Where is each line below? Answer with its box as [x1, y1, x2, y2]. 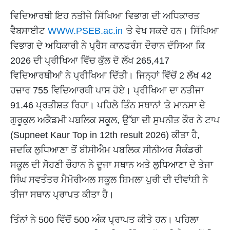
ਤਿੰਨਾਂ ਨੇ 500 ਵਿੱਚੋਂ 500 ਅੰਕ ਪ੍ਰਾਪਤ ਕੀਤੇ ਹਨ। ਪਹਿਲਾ [10, 215, 199, 225]
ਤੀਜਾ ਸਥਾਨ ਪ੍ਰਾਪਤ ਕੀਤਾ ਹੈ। [10, 189, 114, 200]
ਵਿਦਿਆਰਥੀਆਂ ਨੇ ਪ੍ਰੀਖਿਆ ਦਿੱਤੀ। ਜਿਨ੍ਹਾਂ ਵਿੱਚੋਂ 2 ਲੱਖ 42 [10, 70, 212, 81]
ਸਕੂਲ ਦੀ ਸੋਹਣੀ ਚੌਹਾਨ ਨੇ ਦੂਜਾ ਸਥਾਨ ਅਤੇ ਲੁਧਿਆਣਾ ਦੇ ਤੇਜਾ [10, 160, 213, 170]
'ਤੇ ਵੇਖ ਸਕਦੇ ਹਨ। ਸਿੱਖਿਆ [123, 26, 219, 36]
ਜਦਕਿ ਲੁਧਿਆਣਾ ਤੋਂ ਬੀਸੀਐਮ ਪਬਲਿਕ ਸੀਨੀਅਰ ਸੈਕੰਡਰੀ [10, 145, 202, 156]
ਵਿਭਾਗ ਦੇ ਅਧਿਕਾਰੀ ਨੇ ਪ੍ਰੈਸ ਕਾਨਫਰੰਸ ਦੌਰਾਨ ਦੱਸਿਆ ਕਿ [10, 41, 205, 51]
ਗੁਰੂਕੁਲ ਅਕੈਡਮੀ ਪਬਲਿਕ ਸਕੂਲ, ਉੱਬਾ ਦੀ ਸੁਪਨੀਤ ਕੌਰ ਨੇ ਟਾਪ [10, 115, 220, 126]
